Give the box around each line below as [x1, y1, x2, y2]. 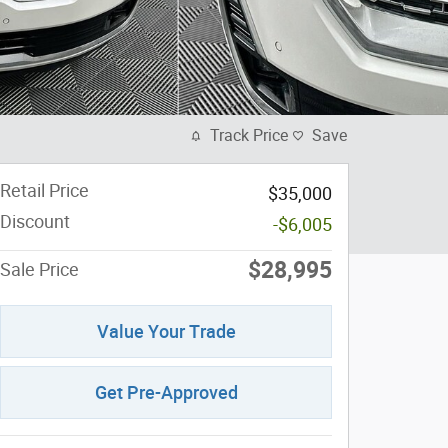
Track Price [210, 126, 288, 145]
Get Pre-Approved [94, 382, 238, 404]
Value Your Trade [96, 321, 236, 343]
